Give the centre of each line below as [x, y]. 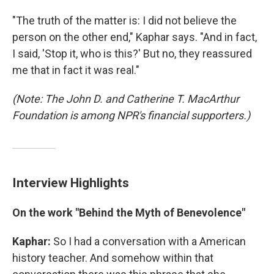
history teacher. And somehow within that [113, 258]
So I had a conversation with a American [150, 242]
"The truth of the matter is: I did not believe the [124, 21]
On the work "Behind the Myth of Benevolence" [129, 213]
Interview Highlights [71, 183]
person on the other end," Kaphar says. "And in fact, [135, 37]
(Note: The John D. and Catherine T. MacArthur [126, 99]
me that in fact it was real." [76, 70]
